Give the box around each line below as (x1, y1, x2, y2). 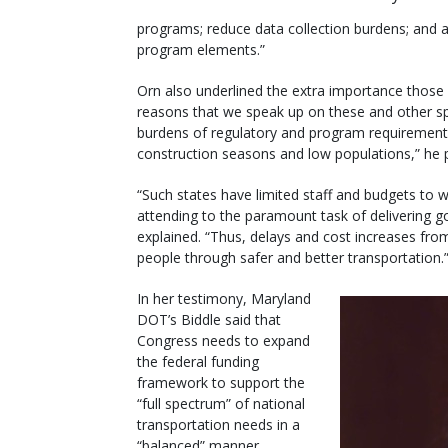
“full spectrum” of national (137, 393, 305, 413)
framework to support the (137, 372, 305, 392)
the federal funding (137, 351, 259, 371)
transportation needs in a (137, 414, 300, 434)
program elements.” (137, 39, 265, 59)
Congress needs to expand (137, 330, 310, 350)
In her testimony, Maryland (137, 288, 311, 308)
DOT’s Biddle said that (137, 309, 281, 329)
